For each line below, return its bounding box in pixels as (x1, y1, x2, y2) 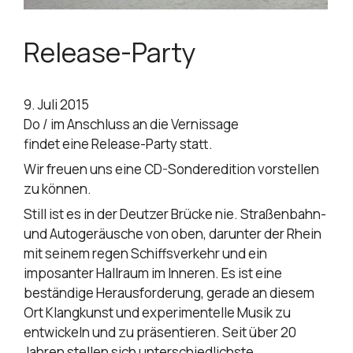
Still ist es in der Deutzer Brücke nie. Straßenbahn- (24, 205, 326, 224)
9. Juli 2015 (24, 95, 89, 114)
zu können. (24, 180, 91, 199)
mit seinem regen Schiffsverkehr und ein (24, 244, 267, 263)
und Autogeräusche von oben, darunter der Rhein (24, 225, 321, 243)
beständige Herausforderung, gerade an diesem (24, 284, 314, 303)
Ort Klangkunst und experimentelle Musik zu (24, 303, 291, 322)
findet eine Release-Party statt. (24, 135, 213, 154)
